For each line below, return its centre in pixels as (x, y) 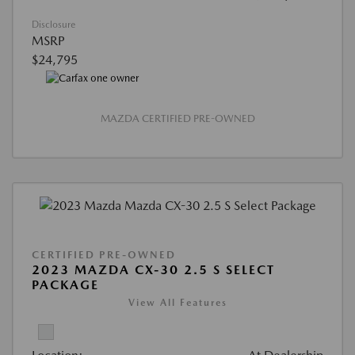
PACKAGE (65, 285)
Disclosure (53, 24)
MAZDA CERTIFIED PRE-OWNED (177, 119)
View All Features (177, 303)
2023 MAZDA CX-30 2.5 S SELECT (153, 270)
